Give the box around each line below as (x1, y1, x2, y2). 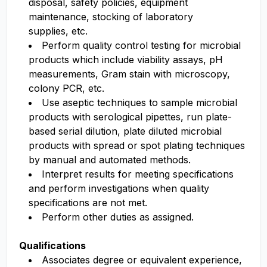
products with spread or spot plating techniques (29, 139, 245, 151)
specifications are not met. (29, 197, 147, 209)
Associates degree (42, 254, 124, 266)
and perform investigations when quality (29, 182, 209, 194)
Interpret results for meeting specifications (42, 168, 234, 180)
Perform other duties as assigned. (42, 211, 197, 223)
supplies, (29, 25, 72, 37)
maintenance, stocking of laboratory (29, 11, 193, 23)
